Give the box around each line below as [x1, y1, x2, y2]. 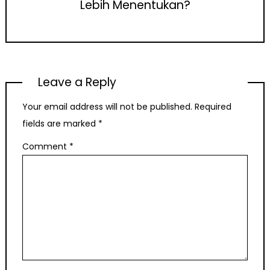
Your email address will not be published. [22, 100, 192, 113]
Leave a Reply [38, 74, 117, 91]
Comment [22, 140, 69, 153]
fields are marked [22, 117, 98, 130]
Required [195, 100, 231, 113]
